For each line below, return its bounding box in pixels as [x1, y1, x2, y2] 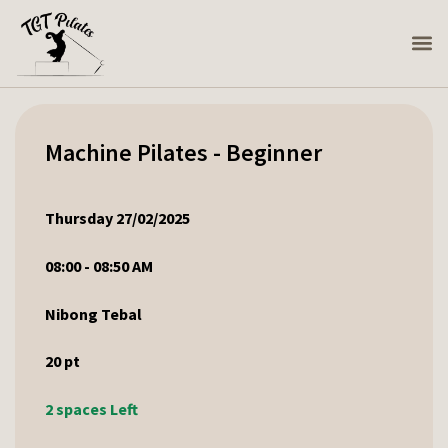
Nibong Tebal [45, 303, 142, 324]
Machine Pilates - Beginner [45, 137, 322, 169]
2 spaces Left [45, 398, 138, 419]
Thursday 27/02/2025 [45, 208, 190, 229]
